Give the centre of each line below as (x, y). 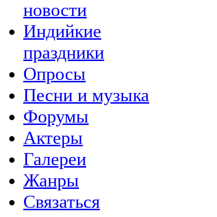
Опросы (54, 73)
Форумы (56, 116)
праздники (64, 52)
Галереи (55, 159)
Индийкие (62, 31)
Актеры (53, 137)
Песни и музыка (86, 95)
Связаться (62, 201)
